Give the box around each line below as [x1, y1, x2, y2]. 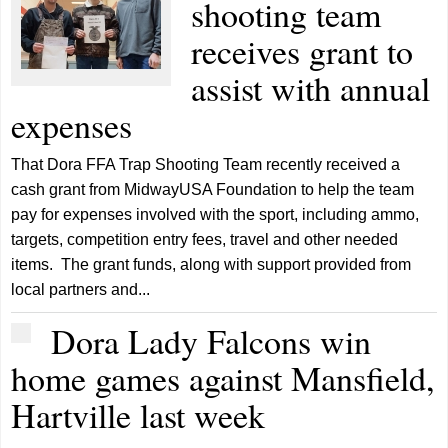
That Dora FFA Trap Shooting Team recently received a [11, 155, 401, 173]
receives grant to [191, 27, 414, 74]
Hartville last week [11, 391, 266, 438]
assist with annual [191, 64, 431, 111]
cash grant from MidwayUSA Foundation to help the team [11, 180, 415, 198]
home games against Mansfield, [11, 354, 436, 401]
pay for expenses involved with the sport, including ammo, [11, 205, 420, 223]
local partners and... [11, 280, 151, 298]
